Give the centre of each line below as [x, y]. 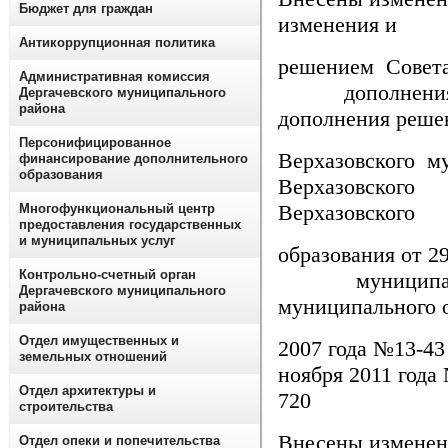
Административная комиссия [114, 76]
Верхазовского [346, 212]
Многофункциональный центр [117, 208]
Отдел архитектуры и [87, 390]
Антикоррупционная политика [117, 42]
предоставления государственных [130, 224]
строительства [66, 406]
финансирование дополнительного [133, 158]
